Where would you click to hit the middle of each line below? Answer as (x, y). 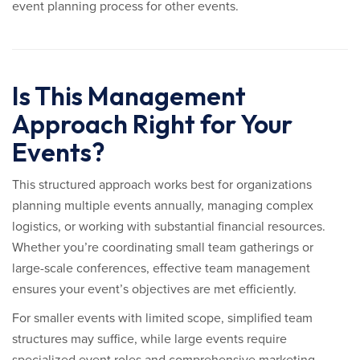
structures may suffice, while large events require (149, 339)
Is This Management (129, 96)
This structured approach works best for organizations (162, 185)
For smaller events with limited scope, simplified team (162, 318)
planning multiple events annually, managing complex (163, 206)
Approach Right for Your (152, 124)
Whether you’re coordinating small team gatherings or (163, 247)
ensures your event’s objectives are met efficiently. (154, 289)
